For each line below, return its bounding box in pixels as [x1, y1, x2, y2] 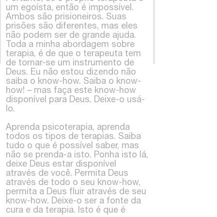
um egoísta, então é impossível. [6, 1, 134, 12]
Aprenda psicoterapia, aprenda [6, 121, 130, 132]
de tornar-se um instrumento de [6, 57, 134, 67]
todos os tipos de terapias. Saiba [6, 130, 141, 141]
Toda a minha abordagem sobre [6, 38, 135, 49]
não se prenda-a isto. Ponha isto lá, [6, 149, 148, 159]
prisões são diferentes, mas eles [6, 20, 138, 31]
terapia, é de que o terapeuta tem [6, 47, 141, 58]
